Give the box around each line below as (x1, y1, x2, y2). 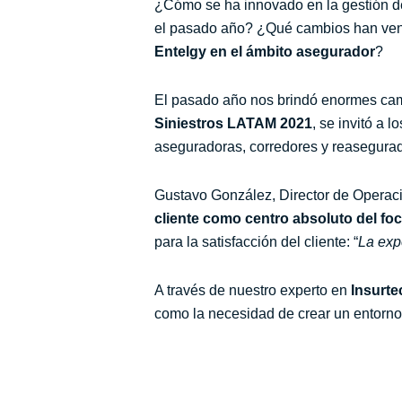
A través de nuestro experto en (154, 283, 351, 298)
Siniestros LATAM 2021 (154, 116, 312, 131)
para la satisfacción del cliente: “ (154, 234, 358, 249)
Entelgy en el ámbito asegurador (154, 44, 375, 59)
